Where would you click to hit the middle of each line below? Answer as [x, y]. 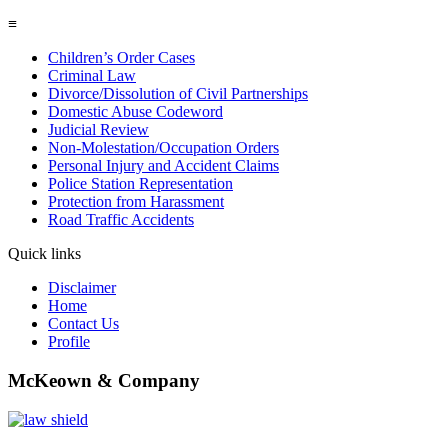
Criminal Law [92, 76]
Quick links [44, 254]
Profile [69, 342]
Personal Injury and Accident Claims [163, 166]
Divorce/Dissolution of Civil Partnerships [178, 94]
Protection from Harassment [136, 202]
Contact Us [83, 324]
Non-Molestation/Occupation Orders [163, 148]
